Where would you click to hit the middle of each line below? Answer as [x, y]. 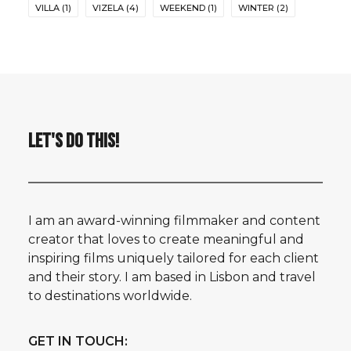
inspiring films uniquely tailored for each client [174, 258]
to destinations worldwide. [110, 296]
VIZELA [108, 8]
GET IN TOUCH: [78, 341]
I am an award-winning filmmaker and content [174, 221]
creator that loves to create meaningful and [166, 239]
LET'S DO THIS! [74, 141]
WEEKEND [183, 8]
